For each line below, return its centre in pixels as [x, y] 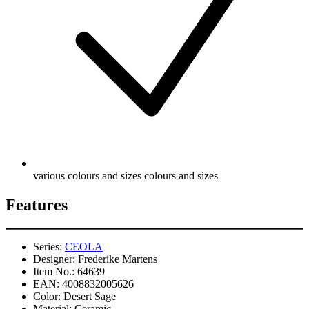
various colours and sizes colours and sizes [126, 176]
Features [37, 205]
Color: [47, 297]
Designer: [54, 259]
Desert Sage [90, 297]
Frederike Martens [118, 259]
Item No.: [54, 272]
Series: [48, 247]
